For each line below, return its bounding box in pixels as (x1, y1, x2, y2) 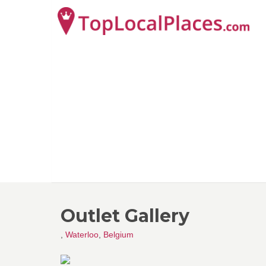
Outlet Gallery (61, 205, 189, 227)
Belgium (103, 230, 134, 239)
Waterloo (65, 230, 99, 239)
